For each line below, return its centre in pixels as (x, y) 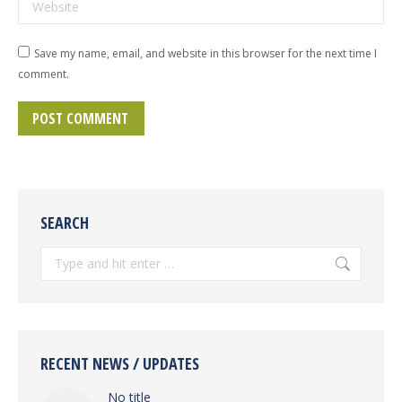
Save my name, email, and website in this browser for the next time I (205, 53)
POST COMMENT (80, 118)
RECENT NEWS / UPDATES (120, 363)
